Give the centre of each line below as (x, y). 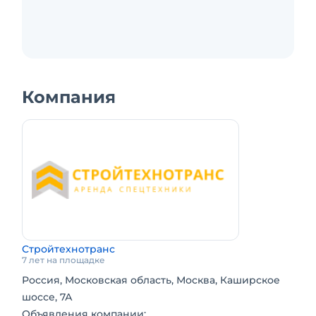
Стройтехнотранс (68, 249)
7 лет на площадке (63, 260)
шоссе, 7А (47, 297)
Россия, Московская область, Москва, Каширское (151, 280)
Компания (69, 97)
